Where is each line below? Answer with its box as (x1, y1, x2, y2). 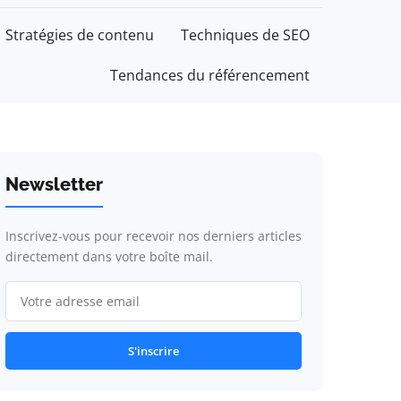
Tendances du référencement (110, 65, 310, 85)
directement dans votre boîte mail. (4, 248, 213, 265)
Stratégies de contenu (5, 25, 154, 45)
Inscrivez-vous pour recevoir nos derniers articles (4, 227, 302, 244)
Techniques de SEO (181, 25, 310, 45)
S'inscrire (127, 343, 179, 359)
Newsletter (4, 174, 103, 195)
